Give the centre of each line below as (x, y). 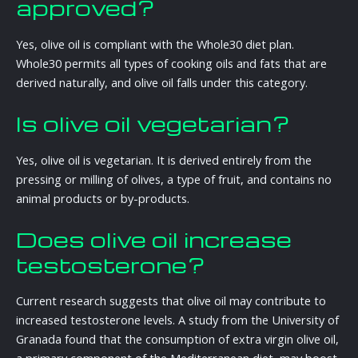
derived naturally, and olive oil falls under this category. (162, 82)
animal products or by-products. (103, 198)
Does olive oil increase (154, 239)
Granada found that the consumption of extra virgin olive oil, (177, 339)
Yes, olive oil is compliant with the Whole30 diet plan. (155, 44)
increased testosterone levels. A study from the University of (177, 320)
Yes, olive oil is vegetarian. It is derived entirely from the (164, 159)
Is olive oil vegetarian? (153, 123)
